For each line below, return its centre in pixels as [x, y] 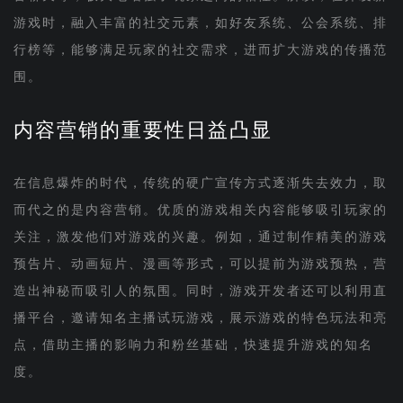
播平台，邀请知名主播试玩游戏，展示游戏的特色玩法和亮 [200, 318]
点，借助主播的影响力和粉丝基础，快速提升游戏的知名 [193, 345]
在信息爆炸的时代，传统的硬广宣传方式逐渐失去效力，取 [200, 183]
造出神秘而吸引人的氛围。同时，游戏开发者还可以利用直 [200, 291]
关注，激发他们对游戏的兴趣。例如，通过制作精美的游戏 [200, 237]
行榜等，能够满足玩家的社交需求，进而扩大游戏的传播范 [200, 49]
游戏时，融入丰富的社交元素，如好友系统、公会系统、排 [200, 22]
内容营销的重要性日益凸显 [143, 130]
